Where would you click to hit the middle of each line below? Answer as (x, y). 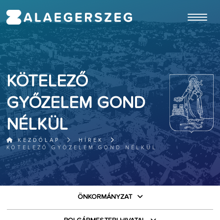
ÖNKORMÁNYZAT (105, 197)
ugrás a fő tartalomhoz (189, 4)
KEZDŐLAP (37, 140)
